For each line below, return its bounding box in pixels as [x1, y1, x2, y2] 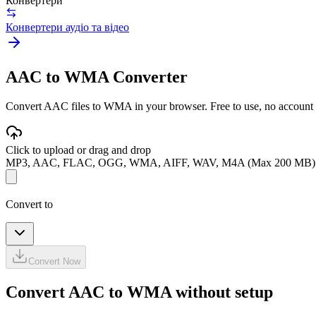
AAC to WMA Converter [6, 67, 188, 86]
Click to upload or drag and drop [6, 144, 151, 157]
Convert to [6, 198, 53, 211]
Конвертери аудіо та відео [6, 20, 129, 33]
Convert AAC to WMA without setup [6, 283, 273, 302]
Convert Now [28, 256, 80, 267]
